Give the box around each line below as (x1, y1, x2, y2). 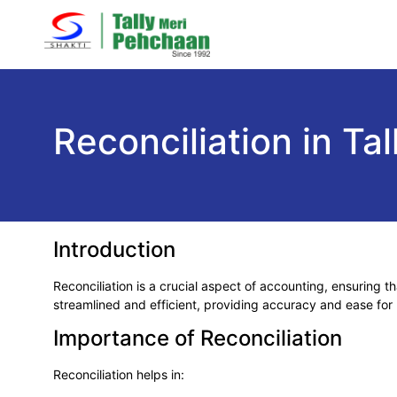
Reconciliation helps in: (53, 367, 184, 383)
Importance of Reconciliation (53, 325, 342, 352)
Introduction (53, 237, 175, 262)
